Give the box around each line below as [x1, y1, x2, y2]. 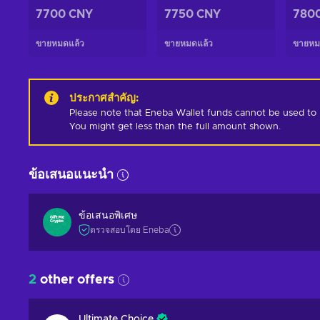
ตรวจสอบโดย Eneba [90, 225, 169, 234]
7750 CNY [164, 9, 221, 20]
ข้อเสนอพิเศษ [79, 210, 137, 221]
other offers [36, 274, 114, 286]
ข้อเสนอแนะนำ [29, 169, 114, 181]
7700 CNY [36, 9, 93, 20]
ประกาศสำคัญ [69, 93, 136, 104]
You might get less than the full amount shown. [69, 122, 281, 131]
